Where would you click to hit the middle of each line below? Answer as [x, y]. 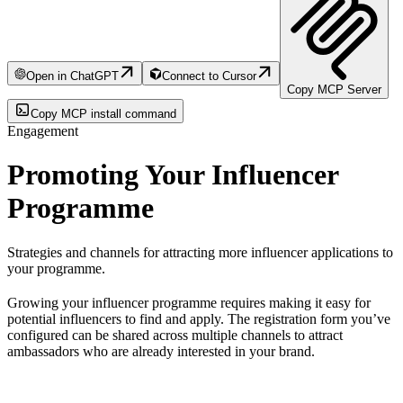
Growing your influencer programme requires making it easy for [189, 302]
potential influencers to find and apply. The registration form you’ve [199, 318]
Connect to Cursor [209, 76]
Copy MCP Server [334, 89]
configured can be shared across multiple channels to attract [175, 335]
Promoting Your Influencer [173, 175]
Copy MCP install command [103, 113]
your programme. [56, 268]
